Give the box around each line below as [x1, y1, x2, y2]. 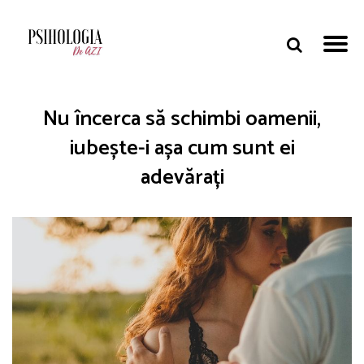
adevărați [140, 160, 224, 195]
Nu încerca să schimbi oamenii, [43, 102, 321, 136]
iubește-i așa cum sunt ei [69, 131, 295, 166]
